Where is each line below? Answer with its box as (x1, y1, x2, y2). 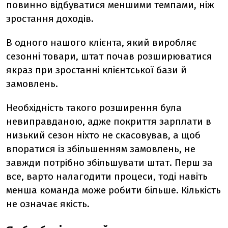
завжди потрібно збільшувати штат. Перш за (6, 157, 213, 168)
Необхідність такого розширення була (6, 102, 182, 113)
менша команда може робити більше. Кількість (6, 184, 221, 196)
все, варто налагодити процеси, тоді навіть (6, 170, 208, 182)
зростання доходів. (6, 13, 94, 24)
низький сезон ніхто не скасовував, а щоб (6, 129, 201, 141)
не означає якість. (6, 198, 90, 210)
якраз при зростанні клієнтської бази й (6, 64, 187, 76)
